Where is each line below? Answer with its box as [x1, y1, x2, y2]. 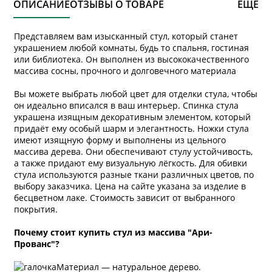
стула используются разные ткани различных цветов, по [14, 168, 254, 180]
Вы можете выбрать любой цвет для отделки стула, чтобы [14, 87, 258, 100]
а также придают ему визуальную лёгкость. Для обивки [14, 157, 248, 169]
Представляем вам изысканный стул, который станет [14, 30, 239, 42]
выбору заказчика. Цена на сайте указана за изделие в [14, 180, 246, 192]
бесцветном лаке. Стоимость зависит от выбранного [14, 191, 236, 203]
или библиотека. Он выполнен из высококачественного [14, 53, 250, 65]
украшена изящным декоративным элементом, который [14, 110, 251, 123]
